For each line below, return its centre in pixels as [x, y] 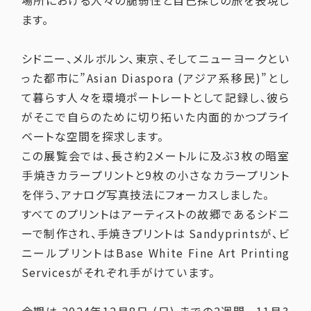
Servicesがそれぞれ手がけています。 [118, 272]
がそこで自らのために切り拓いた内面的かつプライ [155, 117]
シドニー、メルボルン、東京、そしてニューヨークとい [155, 59]
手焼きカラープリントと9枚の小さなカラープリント [155, 175]
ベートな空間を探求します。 [93, 136]
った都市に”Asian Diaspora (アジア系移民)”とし [155, 78]
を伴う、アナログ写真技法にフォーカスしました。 [145, 195]
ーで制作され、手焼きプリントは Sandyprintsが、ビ [155, 234]
